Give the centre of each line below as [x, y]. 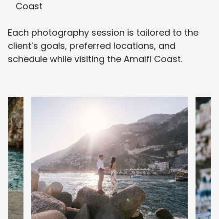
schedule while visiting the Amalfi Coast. [95, 59]
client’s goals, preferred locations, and [92, 46]
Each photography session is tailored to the [103, 33]
